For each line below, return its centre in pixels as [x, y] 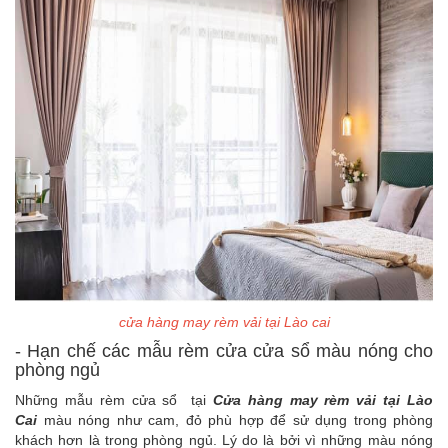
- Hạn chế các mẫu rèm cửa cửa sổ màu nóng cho [224, 351]
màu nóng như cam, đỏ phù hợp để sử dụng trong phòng [238, 420]
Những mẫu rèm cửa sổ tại [114, 400]
